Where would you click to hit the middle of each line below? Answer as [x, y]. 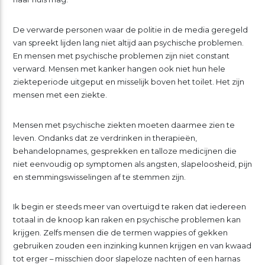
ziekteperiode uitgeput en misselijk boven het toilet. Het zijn [128, 81]
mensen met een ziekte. [60, 94]
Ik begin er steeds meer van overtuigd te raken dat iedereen [129, 207]
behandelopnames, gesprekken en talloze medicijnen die [125, 151]
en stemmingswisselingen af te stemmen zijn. [99, 177]
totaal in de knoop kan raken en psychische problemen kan [127, 220]
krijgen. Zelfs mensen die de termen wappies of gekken [120, 233]
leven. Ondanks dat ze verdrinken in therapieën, [105, 138]
